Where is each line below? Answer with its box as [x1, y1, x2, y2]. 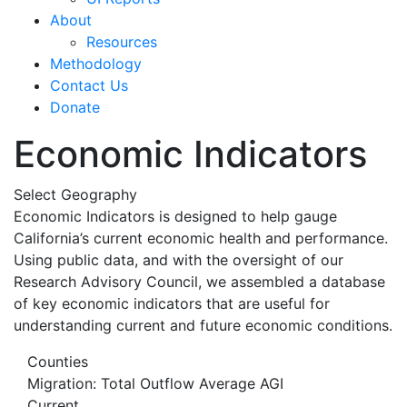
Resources [86, 32, 157, 51]
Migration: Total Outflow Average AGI [27, 373, 283, 392]
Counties [27, 352, 88, 371]
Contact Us [50, 75, 128, 94]
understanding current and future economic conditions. [14, 315, 392, 334]
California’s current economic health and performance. [14, 228, 388, 247]
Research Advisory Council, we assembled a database [14, 272, 385, 291]
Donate [50, 97, 100, 116]
